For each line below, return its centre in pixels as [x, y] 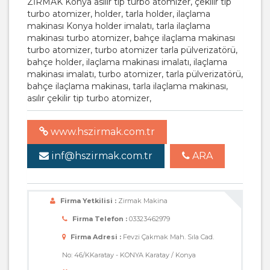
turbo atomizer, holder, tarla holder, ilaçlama [119, 14]
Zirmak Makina [142, 201]
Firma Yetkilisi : [88, 201]
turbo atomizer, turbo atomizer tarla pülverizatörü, [132, 50]
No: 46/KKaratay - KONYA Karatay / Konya [129, 255]
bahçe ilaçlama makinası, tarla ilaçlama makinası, [127, 86]
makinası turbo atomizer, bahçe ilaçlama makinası [131, 38]
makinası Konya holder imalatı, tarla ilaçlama [119, 26]
